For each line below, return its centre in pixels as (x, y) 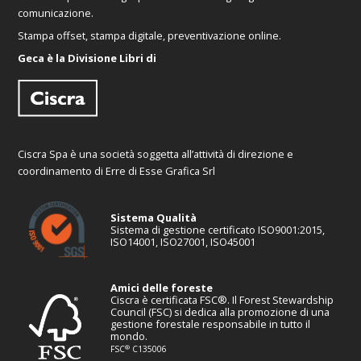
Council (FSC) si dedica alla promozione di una (220, 312)
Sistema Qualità (154, 218)
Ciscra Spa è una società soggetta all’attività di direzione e (156, 154)
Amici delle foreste (162, 288)
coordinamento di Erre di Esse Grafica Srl (117, 171)
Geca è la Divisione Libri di (87, 58)
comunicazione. (56, 13)
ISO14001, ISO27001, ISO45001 (183, 242)
